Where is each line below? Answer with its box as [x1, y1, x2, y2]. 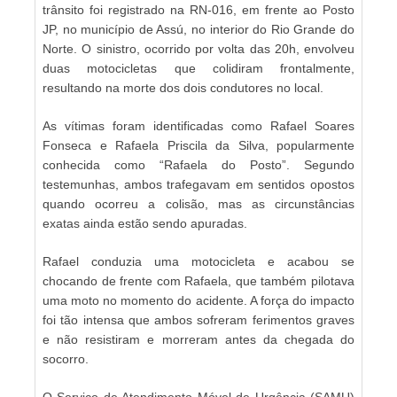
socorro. [43, 351, 89, 366]
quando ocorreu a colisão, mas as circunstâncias [43, 196, 354, 211]
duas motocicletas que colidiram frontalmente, [43, 60, 354, 75]
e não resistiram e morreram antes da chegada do [43, 331, 354, 346]
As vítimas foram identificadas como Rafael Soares [43, 118, 354, 133]
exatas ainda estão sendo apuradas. [43, 215, 247, 230]
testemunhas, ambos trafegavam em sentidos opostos [43, 176, 354, 191]
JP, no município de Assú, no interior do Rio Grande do [43, 21, 354, 36]
